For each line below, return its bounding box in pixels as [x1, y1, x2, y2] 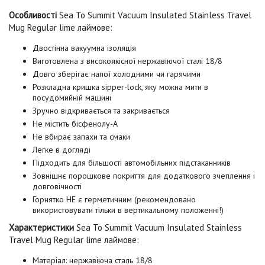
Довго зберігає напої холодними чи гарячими [33, 68, 201, 79]
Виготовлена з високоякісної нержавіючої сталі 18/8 [33, 55, 222, 66]
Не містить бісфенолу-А [33, 118, 118, 129]
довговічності [33, 180, 82, 192]
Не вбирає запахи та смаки [33, 131, 130, 142]
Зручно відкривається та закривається [33, 105, 170, 116]
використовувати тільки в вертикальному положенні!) [33, 204, 224, 215]
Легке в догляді [33, 144, 91, 155]
